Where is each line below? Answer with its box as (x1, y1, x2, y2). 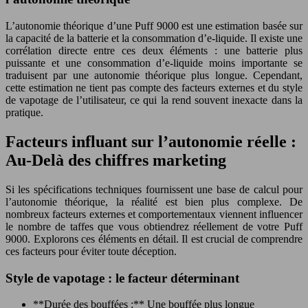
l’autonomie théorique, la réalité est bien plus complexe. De (5, 195, 302, 208)
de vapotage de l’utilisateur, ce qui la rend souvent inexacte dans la (5, 94, 302, 106)
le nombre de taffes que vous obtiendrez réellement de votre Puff (5, 220, 302, 232)
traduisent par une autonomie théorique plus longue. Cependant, (5, 69, 302, 81)
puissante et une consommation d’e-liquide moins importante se (5, 57, 302, 69)
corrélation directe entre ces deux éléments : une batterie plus (5, 45, 302, 56)
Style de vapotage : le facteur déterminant (5, 270, 239, 285)
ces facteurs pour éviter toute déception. (5, 245, 177, 257)
